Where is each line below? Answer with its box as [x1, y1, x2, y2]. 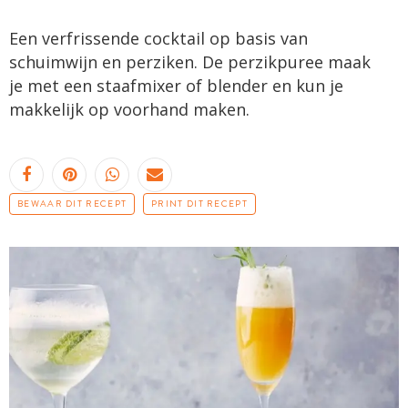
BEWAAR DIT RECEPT [17, 197, 127, 210]
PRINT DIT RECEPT [151, 197, 248, 210]
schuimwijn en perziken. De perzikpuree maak [9, 50, 371, 73]
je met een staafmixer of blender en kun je [9, 74, 343, 97]
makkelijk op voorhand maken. [9, 97, 254, 120]
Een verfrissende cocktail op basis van [9, 26, 308, 49]
